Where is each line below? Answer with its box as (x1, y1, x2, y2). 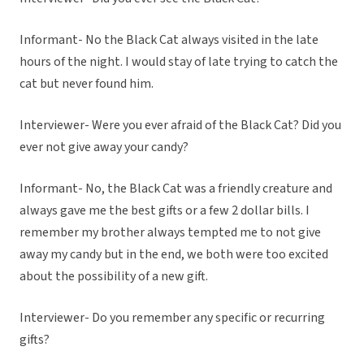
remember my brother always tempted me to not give (19, 223, 321, 242)
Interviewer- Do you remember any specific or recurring (19, 309, 325, 327)
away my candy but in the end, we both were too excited (19, 245, 328, 264)
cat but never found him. (19, 75, 156, 93)
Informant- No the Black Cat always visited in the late (19, 31, 318, 50)
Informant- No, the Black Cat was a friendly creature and (19, 180, 332, 198)
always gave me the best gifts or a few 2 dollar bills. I (19, 201, 310, 220)
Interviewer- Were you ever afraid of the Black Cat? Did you (19, 116, 341, 135)
